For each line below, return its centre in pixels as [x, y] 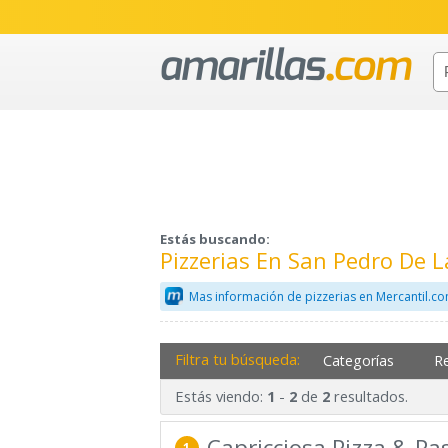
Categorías [359, 360]
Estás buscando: [215, 239]
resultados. [368, 396]
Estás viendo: [220, 396]
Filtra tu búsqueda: [237, 358]
